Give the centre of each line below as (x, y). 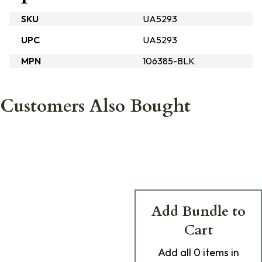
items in (220, 252)
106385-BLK (169, 61)
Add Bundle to (198, 211)
